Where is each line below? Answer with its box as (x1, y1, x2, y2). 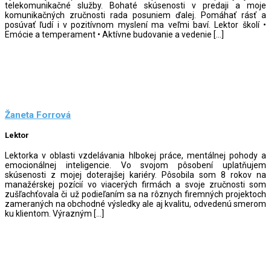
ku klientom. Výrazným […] (5, 208, 104, 218)
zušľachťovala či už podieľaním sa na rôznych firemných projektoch (5, 189, 266, 199)
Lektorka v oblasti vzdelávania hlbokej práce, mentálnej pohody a (5, 150, 266, 160)
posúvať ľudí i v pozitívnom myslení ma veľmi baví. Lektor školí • (5, 19, 266, 30)
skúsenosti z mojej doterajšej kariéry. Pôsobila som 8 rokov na (5, 169, 266, 180)
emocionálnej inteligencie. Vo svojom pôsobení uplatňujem (5, 160, 266, 170)
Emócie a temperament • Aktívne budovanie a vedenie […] (5, 29, 224, 39)
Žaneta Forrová (5, 109, 71, 121)
